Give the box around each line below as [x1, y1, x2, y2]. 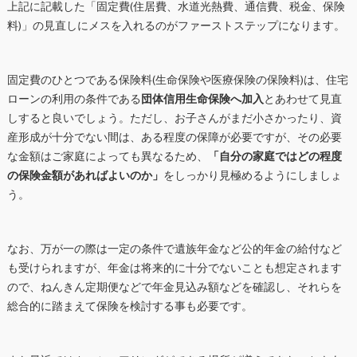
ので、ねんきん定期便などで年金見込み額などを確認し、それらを [6, 278, 342, 296]
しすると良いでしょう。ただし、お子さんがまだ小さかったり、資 [6, 109, 342, 127]
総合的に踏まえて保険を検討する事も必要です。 [6, 297, 253, 316]
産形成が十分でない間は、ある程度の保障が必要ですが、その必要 [6, 128, 342, 147]
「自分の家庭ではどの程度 [207, 147, 342, 166]
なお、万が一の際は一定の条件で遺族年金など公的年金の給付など [6, 240, 342, 258]
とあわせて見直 [263, 90, 342, 108]
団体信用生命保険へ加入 [140, 90, 264, 108]
